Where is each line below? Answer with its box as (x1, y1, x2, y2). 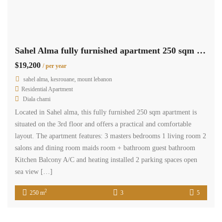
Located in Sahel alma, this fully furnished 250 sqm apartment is (15, 108, 197, 116)
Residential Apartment (21, 85, 73, 93)
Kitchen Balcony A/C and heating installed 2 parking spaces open (15, 156, 197, 164)
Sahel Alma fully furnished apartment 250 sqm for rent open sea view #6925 (197, 45, 206, 55)
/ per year (43, 62, 66, 69)
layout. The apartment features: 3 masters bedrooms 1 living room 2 (15, 132, 206, 140)
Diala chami (23, 95, 51, 103)
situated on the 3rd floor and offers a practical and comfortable (15, 120, 191, 128)
